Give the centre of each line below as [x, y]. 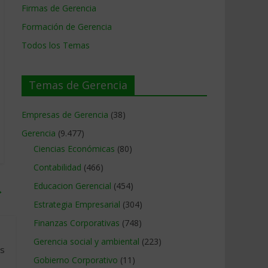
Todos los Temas [56, 45]
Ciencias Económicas [74, 149]
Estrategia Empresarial [77, 204]
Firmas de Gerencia [59, 8]
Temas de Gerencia [78, 85]
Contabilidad [57, 167]
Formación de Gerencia [67, 27]
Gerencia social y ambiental [86, 241]
